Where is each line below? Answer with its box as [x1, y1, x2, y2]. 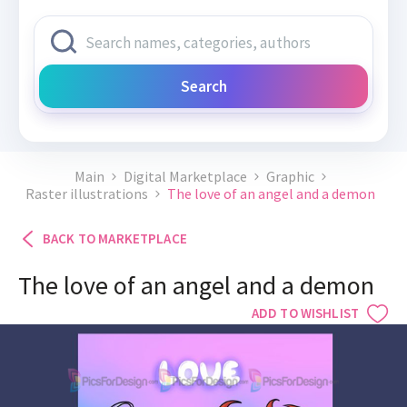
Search [180, 76, 227, 97]
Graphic [265, 167, 314, 186]
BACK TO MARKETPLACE [43, 230, 187, 248]
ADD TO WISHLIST [251, 304, 359, 323]
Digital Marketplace [123, 167, 247, 186]
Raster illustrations [25, 184, 148, 203]
